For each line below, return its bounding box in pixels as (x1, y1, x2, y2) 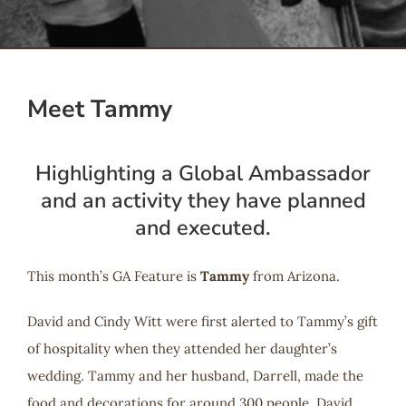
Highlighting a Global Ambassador (35, 159, 371, 188)
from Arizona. (248, 266, 340, 285)
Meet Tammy (27, 92, 172, 125)
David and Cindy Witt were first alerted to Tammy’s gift (26, 312, 378, 330)
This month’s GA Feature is (26, 266, 197, 285)
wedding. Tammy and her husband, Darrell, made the (26, 366, 363, 384)
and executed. (135, 213, 271, 243)
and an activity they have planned (40, 186, 366, 216)
